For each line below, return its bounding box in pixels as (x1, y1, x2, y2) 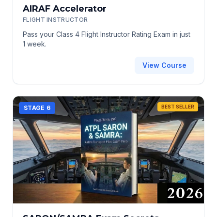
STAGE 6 (24, 104, 51, 111)
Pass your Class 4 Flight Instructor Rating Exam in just (23, 30, 190, 38)
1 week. (23, 39, 46, 48)
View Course (142, 61, 186, 69)
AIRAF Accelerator (23, 3, 107, 14)
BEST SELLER (161, 103, 194, 109)
